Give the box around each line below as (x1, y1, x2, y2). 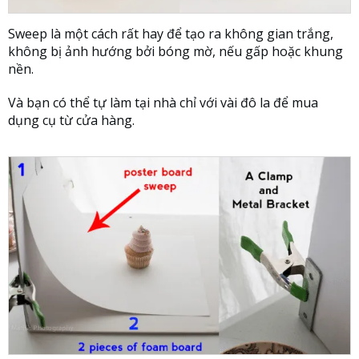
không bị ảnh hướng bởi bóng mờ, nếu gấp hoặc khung (8, 42, 343, 61)
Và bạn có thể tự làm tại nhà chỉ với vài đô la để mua (8, 94, 318, 112)
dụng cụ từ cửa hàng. (8, 111, 135, 130)
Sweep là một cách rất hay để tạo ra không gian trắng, (8, 25, 333, 43)
